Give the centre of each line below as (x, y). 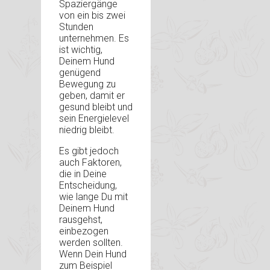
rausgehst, (81, 220)
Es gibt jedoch (89, 151)
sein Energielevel (94, 119)
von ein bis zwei (92, 16)
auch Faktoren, (90, 163)
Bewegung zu (87, 84)
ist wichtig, (81, 50)
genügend (80, 73)
